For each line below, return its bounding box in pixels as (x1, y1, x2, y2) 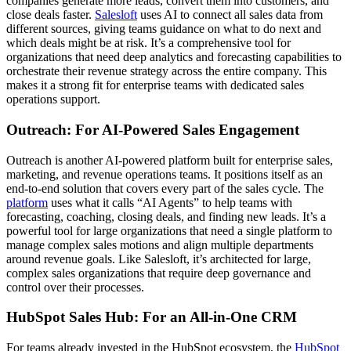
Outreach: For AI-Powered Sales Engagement (6, 121, 299, 138)
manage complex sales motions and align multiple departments (6, 237, 313, 251)
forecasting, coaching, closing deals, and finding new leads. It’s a (6, 209, 326, 223)
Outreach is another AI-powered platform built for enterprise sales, (6, 153, 333, 167)
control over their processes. (6, 280, 144, 294)
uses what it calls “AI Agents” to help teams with (48, 195, 292, 209)
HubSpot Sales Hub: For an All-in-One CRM (6, 309, 297, 326)
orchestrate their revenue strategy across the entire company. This (6, 64, 327, 78)
